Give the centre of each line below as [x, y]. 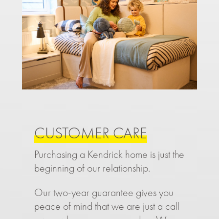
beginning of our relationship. [92, 168]
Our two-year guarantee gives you [104, 193]
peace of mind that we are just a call [107, 206]
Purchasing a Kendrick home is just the [109, 154]
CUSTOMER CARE [90, 133]
